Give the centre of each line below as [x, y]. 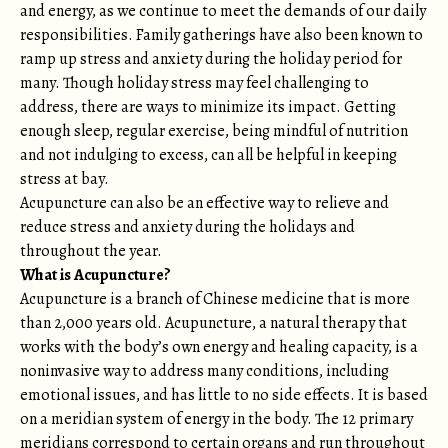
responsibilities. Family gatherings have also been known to [221, 35]
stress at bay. [64, 179]
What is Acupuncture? [95, 275]
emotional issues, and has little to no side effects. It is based [224, 395]
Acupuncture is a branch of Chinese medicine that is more [215, 299]
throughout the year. [91, 251]
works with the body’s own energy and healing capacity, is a [219, 347]
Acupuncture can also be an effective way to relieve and [204, 203]
